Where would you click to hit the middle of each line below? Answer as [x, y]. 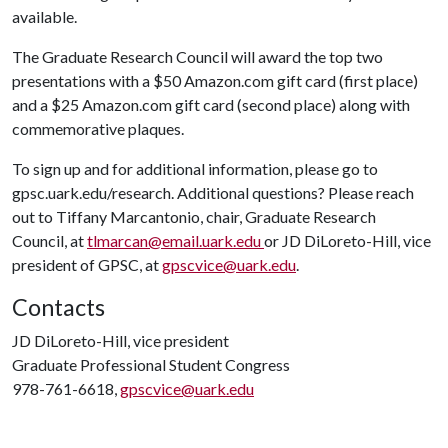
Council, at [49, 240]
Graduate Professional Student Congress [151, 364]
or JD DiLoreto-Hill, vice [347, 240]
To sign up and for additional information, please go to [195, 168]
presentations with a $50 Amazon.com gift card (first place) [215, 80]
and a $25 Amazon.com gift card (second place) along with [211, 104]
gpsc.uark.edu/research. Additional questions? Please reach [213, 192]
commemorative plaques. [99, 128]
